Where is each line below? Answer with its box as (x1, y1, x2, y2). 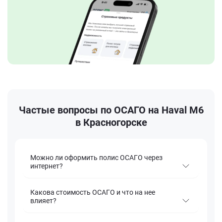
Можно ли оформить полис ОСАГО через (30, 154, 163, 162)
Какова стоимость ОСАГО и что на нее (30, 188, 155, 197)
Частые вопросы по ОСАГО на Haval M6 (18, 104, 204, 116)
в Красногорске (75, 116, 147, 129)
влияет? (30, 197, 56, 205)
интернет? (30, 162, 63, 170)
